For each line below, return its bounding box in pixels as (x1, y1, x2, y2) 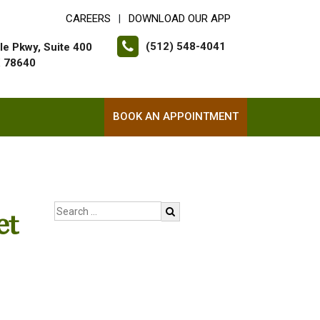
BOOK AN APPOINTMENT (113, 110, 239, 123)
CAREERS (66, 12, 111, 25)
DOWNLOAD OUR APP (129, 12, 231, 25)
